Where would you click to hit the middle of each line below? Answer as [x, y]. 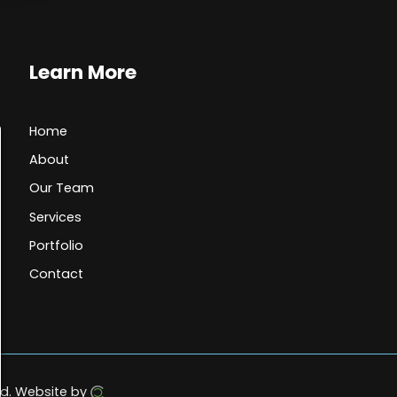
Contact [57, 273]
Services [56, 217]
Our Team [62, 188]
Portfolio [57, 245]
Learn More [83, 72]
